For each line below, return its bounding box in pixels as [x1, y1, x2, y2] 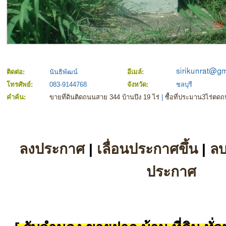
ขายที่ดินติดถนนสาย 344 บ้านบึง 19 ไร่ [49, 93, 159, 101]
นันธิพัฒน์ [49, 68, 78, 76]
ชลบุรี [176, 81, 192, 89]
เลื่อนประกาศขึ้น [97, 141, 198, 157]
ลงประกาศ [19, 141, 85, 157]
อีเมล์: [127, 68, 146, 76]
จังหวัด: [127, 81, 150, 89]
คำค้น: [7, 93, 28, 101]
